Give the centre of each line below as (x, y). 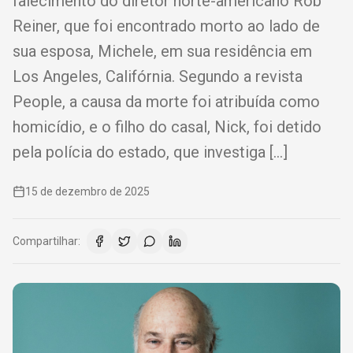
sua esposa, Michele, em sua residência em (162, 51)
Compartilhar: (46, 241)
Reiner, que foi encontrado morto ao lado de (166, 26)
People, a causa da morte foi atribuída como (166, 102)
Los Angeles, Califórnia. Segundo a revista (158, 76)
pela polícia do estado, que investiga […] (150, 152)
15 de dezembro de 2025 (87, 191)
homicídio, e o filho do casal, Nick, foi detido (167, 127)
